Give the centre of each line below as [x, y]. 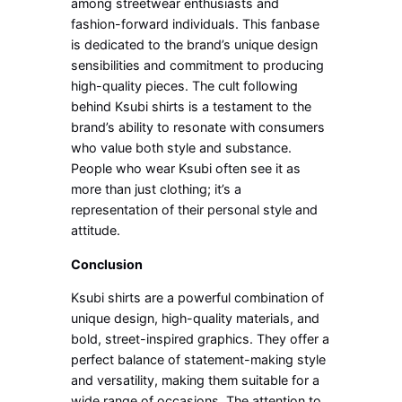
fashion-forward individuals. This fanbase [196, 24]
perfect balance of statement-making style [199, 360]
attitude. [96, 231]
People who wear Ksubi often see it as [186, 169]
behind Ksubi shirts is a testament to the [192, 107]
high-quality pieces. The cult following [185, 86]
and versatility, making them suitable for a [196, 380]
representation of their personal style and [195, 210]
